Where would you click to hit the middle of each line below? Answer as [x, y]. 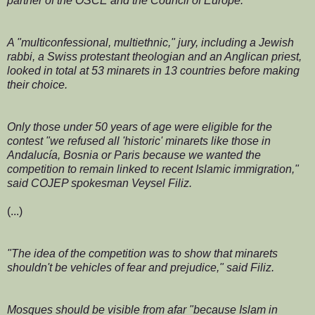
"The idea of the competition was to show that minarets [142, 253]
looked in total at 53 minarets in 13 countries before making [153, 70]
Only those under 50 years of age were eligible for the [140, 127]
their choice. [37, 84]
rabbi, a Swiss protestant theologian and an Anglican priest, [154, 56]
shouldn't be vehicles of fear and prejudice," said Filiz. [141, 267]
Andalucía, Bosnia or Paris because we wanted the [134, 155]
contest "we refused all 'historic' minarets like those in [139, 141]
